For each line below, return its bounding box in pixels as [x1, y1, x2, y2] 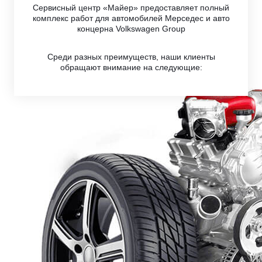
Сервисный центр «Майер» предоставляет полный [33, 3, 229, 13]
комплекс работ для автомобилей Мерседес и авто [32, 13, 230, 23]
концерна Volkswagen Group [77, 24, 185, 34]
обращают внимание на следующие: [60, 63, 202, 73]
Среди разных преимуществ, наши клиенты [47, 52, 215, 62]
